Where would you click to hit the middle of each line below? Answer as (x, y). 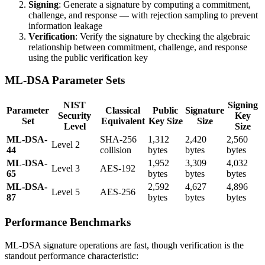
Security (75, 116)
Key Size (165, 121)
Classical (123, 111)
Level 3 (66, 169)
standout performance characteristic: (72, 256)
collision (116, 150)
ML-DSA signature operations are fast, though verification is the (124, 245)
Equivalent (123, 121)
